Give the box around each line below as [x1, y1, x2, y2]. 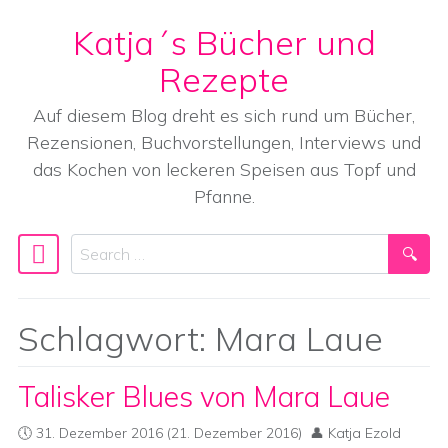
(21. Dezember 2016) [163, 424, 302, 442]
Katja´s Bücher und [72, 21, 376, 63]
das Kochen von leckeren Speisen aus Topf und [32, 158, 416, 181]
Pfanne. [193, 185, 255, 208]
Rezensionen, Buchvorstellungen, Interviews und [27, 131, 421, 154]
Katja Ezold [328, 424, 401, 442]
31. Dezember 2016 [36, 424, 163, 442]
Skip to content [30, 56, 139, 76]
